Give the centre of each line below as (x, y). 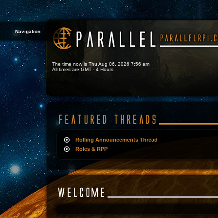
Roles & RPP (91, 149)
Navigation (27, 31)
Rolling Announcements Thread (117, 140)
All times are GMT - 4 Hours (83, 69)
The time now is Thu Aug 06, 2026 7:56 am (101, 64)
